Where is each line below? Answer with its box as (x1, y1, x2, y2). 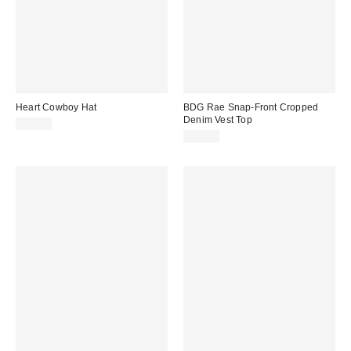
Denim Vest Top (183, 114, 252, 125)
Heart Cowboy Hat (16, 101, 97, 113)
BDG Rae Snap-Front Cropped (183, 101, 319, 113)
